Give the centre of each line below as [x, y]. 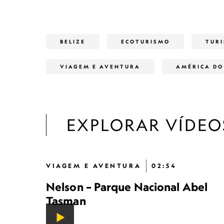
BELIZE [73, 41]
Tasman [66, 201]
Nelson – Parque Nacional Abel [127, 187]
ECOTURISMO [145, 41]
